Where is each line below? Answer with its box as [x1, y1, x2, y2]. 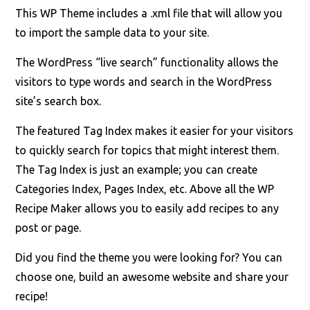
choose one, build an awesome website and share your [15, 271, 289, 284]
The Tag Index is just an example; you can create [15, 163, 258, 176]
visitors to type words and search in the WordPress [15, 75, 273, 89]
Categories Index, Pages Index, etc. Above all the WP [15, 183, 275, 196]
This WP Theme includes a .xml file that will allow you [15, 7, 283, 20]
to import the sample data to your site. [15, 26, 210, 39]
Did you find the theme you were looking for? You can [15, 251, 283, 264]
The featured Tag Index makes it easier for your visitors [15, 125, 294, 138]
